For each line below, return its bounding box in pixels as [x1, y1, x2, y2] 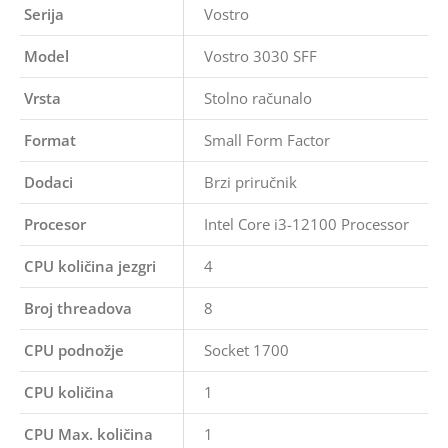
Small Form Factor [204, 130, 330, 150]
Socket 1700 [204, 340, 289, 360]
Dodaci [24, 172, 73, 192]
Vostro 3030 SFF [204, 46, 317, 66]
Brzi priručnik [204, 172, 297, 192]
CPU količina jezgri [24, 256, 156, 276]
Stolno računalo [204, 88, 312, 108]
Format [24, 130, 76, 150]
